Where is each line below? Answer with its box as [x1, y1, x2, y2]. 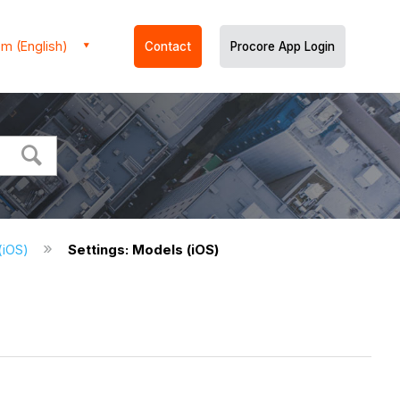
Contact [145, 39, 191, 54]
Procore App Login [230, 39, 335, 54]
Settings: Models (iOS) [68, 241, 220, 259]
